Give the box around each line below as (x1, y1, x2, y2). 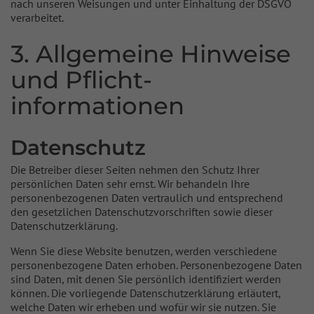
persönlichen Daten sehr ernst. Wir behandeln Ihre (11, 177, 250, 191)
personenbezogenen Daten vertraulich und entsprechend (11, 191, 283, 205)
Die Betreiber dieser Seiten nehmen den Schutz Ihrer (11, 163, 259, 177)
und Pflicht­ (11, 65, 152, 95)
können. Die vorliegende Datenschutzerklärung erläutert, (11, 286, 280, 300)
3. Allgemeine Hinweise (11, 39, 291, 69)
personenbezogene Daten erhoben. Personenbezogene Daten (11, 258, 302, 272)
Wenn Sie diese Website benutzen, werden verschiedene (11, 244, 277, 258)
